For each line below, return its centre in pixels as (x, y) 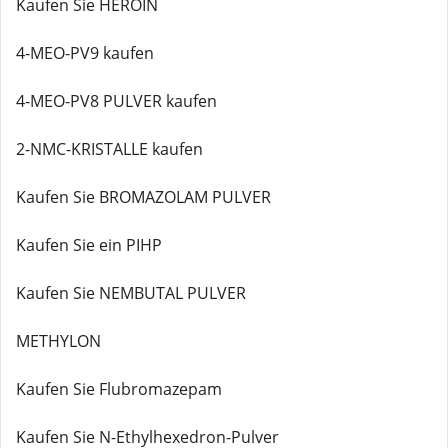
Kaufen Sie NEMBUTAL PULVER (131, 293)
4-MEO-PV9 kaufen (85, 53)
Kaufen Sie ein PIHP (89, 245)
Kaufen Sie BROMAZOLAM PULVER (143, 197)
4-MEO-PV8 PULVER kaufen (116, 101)
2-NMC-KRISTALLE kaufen (109, 149)
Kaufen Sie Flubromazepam (119, 389)
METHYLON (58, 341)
